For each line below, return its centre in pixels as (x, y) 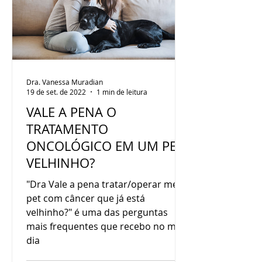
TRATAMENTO (67, 129)
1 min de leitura (122, 92)
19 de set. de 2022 (56, 92)
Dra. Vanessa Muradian (65, 82)
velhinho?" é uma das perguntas (97, 212)
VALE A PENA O (71, 112)
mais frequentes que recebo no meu (107, 226)
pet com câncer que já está (86, 198)
